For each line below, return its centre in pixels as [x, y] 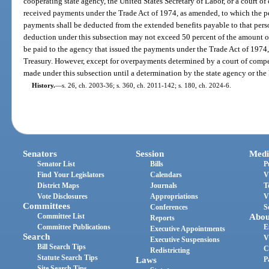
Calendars [166, 174]
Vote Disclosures [63, 196]
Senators [40, 153]
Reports [163, 218]
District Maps [59, 185]
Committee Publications [74, 227]
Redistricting [170, 250]
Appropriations [174, 196]
